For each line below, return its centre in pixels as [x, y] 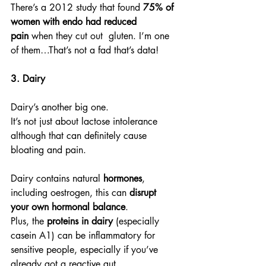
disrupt [144, 193]
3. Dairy [28, 79]
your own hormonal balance [68, 207]
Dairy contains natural [57, 178]
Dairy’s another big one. [60, 107]
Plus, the [29, 221]
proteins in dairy [80, 221]
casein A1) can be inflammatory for [84, 235]
